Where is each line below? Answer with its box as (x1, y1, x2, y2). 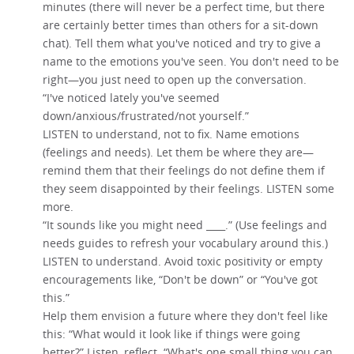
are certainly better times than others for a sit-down (43, 17, 319, 32)
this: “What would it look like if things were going (43, 326, 301, 341)
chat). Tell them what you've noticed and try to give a (43, 35, 322, 51)
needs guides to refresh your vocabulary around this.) (43, 235, 329, 250)
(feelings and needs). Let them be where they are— (43, 144, 314, 160)
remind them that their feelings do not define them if (43, 162, 326, 178)
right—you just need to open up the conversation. (43, 71, 307, 87)
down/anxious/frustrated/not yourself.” (43, 107, 250, 123)
